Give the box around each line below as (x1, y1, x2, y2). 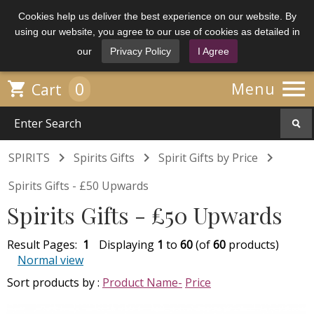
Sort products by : (7, 275, 102, 290)
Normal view (18, 252, 83, 268)
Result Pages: (7, 237, 83, 252)
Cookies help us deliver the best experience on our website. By (18, 11, 296, 22)
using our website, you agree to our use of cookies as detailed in (14, 26, 300, 37)
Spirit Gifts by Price (158, 150, 258, 165)
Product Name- (102, 275, 182, 290)
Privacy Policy (109, 46, 171, 57)
